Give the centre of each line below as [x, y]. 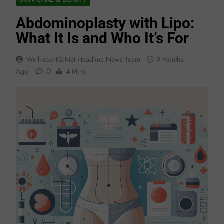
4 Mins [76, 71]
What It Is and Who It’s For [102, 38]
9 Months [170, 59]
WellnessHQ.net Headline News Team [83, 59]
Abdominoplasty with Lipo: [105, 23]
